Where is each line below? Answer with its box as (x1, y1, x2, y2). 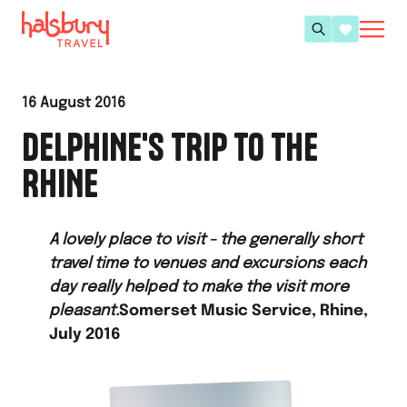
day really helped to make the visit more (49, 280, 349, 295)
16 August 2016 (22, 95, 125, 111)
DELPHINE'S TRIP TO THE (22, 124, 318, 170)
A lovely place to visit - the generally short (49, 233, 362, 248)
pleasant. (49, 303, 119, 319)
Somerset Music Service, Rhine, (119, 303, 368, 319)
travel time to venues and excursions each (49, 256, 366, 272)
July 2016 (49, 327, 121, 342)
